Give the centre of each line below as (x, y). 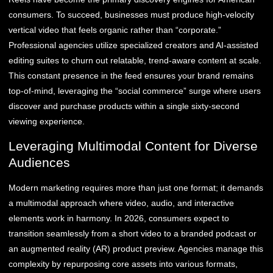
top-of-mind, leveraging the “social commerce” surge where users (135, 90)
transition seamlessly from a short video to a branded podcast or (133, 234)
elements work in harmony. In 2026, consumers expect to (119, 218)
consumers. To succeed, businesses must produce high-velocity (131, 14)
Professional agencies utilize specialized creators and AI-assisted (133, 45)
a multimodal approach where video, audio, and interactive (121, 203)
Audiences (39, 163)
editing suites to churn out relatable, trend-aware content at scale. (135, 60)
